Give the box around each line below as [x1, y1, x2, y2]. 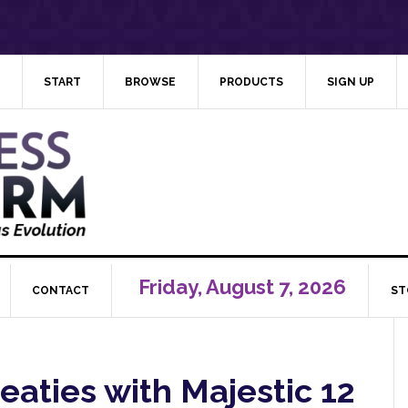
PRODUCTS [219, 76, 283, 88]
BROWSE [125, 76, 176, 88]
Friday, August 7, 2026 [134, 275, 346, 299]
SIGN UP [327, 76, 374, 88]
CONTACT [32, 284, 89, 297]
